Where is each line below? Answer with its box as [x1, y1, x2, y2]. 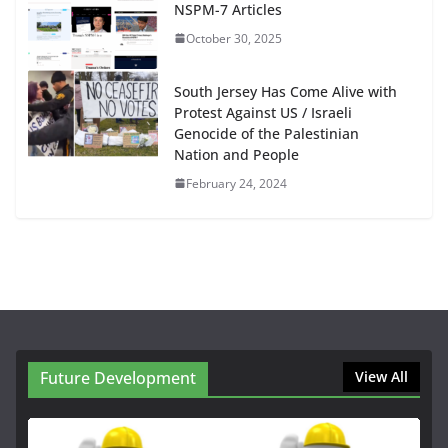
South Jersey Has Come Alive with [174, 81, 397, 101]
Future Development [40, 366, 196, 389]
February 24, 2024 [186, 174, 287, 192]
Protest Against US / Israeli [174, 102, 352, 122]
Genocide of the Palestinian [174, 123, 359, 143]
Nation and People [174, 144, 299, 164]
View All [355, 366, 408, 386]
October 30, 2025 [186, 29, 282, 47]
